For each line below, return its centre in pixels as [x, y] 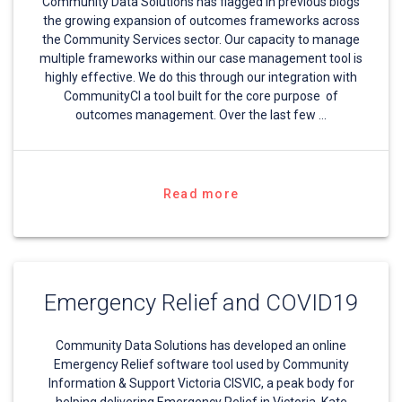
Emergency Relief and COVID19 [201, 303]
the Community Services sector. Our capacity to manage [201, 40]
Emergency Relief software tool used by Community [201, 365]
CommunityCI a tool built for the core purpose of [201, 96]
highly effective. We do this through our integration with [201, 78]
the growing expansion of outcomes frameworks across [201, 21]
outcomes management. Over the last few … [201, 115]
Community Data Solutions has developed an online [201, 346]
